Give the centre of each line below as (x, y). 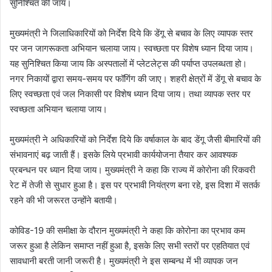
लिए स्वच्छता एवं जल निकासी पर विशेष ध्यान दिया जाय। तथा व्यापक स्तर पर (130, 93)
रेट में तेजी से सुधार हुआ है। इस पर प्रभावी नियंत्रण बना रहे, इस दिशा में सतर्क (135, 185)
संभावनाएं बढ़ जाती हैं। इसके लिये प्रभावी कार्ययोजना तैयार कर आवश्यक (124, 154)
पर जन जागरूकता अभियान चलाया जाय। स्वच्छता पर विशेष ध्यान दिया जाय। (132, 48)
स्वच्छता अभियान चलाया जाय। (59, 109)
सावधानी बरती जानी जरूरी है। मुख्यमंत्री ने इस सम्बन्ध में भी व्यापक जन (124, 260)
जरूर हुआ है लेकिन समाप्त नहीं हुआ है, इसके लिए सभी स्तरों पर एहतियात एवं (130, 245)
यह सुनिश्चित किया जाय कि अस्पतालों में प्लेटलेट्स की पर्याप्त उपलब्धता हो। (128, 63)
